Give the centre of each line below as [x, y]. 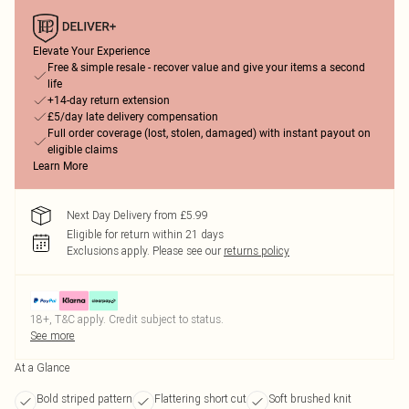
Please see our [187, 251]
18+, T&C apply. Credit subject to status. [127, 319]
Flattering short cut [200, 399]
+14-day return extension [109, 100]
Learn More [60, 166]
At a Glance [42, 367]
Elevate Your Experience [91, 51]
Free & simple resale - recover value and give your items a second [206, 68]
